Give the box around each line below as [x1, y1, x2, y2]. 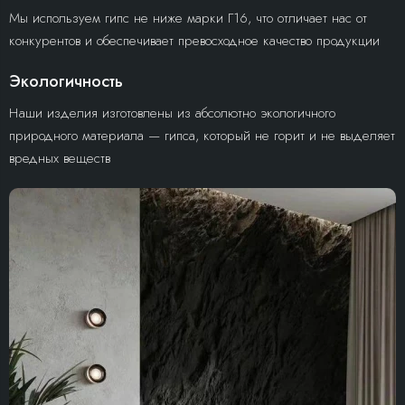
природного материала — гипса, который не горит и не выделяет [9, 126, 395, 146]
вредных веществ [9, 148, 110, 168]
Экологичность [9, 70, 123, 93]
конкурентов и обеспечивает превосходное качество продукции [9, 31, 380, 51]
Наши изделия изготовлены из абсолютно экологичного [9, 103, 335, 123]
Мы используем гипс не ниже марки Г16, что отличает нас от [9, 8, 367, 28]
